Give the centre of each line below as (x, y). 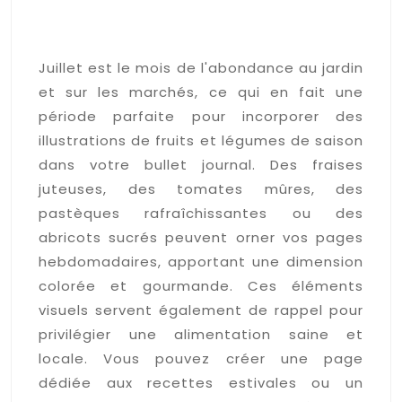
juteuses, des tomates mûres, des (201, 188)
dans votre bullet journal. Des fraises (201, 164)
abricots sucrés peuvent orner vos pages (201, 237)
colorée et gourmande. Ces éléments (201, 285)
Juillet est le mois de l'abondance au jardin (201, 67)
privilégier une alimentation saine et (201, 334)
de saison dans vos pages (182, 38)
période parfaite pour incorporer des (201, 116)
